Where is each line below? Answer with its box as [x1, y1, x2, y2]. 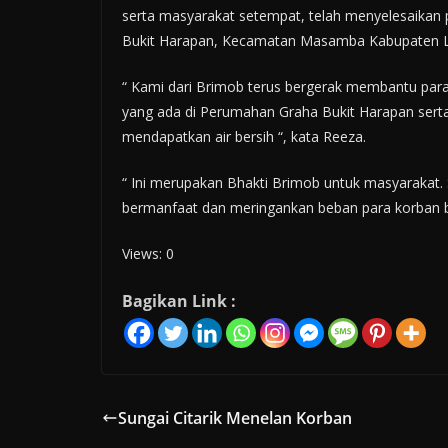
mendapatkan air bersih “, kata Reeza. [122, 127, 366, 147]
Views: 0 [122, 244, 174, 264]
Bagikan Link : [122, 290, 236, 313]
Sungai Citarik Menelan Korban [118, 407, 352, 430]
